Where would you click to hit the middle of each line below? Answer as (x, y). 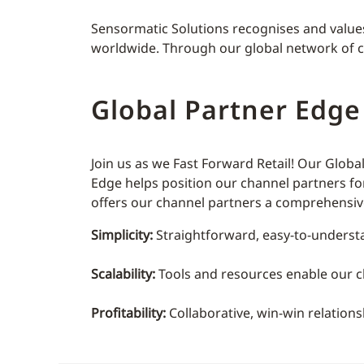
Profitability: (128, 313)
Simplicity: (122, 235)
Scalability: (123, 274)
